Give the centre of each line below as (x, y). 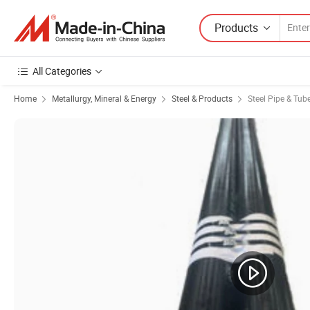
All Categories (62, 71)
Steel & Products (202, 98)
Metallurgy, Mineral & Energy (104, 98)
